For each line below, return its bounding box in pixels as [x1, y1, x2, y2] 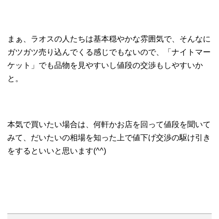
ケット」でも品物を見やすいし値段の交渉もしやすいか [7, 61, 203, 69]
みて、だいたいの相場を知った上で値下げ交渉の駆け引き [7, 133, 211, 142]
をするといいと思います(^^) [7, 146, 106, 155]
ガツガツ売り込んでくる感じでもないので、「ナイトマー [7, 47, 211, 56]
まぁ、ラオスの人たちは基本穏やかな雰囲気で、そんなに [7, 34, 211, 43]
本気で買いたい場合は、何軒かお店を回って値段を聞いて [7, 120, 211, 129]
